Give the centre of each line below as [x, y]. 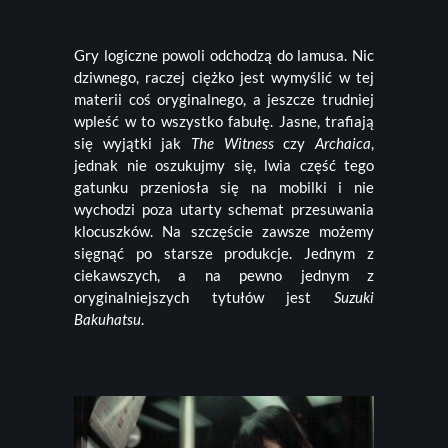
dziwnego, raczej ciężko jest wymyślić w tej [224, 77]
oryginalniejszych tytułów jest [204, 297]
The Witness [232, 143]
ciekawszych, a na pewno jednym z [224, 275]
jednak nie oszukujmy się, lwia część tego [224, 165]
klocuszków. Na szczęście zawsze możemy [224, 231]
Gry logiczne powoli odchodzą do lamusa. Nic [224, 55]
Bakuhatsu [107, 319]
